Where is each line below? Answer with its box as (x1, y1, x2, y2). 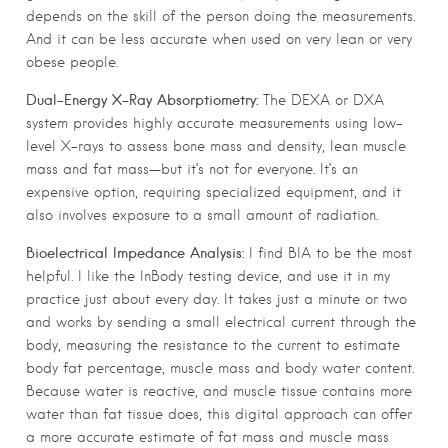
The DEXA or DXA (258, 91, 384, 108)
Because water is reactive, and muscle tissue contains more (26, 382, 412, 399)
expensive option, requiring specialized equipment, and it (26, 183, 401, 200)
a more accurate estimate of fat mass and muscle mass (26, 428, 389, 445)
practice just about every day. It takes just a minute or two (26, 290, 407, 307)
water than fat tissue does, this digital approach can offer (26, 405, 412, 422)
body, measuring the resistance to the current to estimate (26, 336, 400, 353)
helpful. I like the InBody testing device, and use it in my (26, 267, 390, 284)
